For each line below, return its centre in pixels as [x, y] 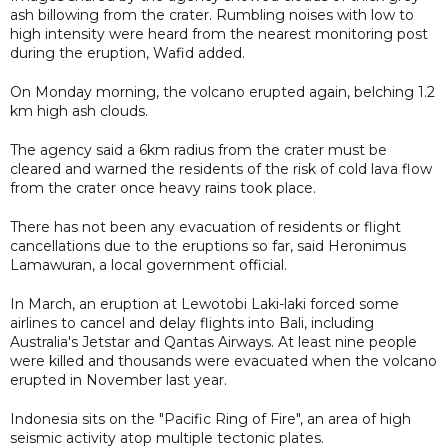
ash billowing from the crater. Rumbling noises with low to [212, 14]
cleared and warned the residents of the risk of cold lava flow [221, 168]
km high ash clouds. [79, 110]
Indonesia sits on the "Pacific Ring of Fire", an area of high [210, 418]
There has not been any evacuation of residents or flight [205, 226]
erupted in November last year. [118, 379]
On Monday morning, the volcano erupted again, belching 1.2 [222, 91]
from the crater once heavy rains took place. [163, 187]
